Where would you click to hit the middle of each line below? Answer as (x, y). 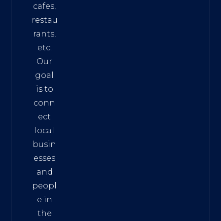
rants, (45, 34)
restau (44, 20)
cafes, (45, 6)
